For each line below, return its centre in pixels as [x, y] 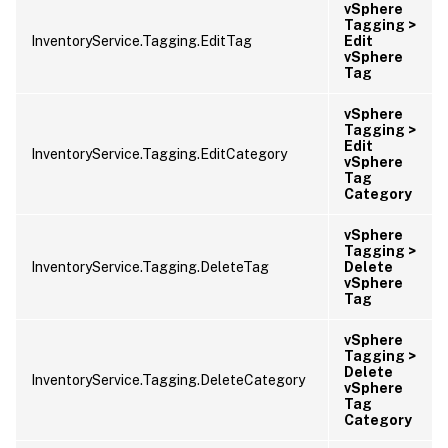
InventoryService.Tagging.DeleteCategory [168, 379]
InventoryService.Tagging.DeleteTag [150, 266]
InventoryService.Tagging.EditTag [141, 40]
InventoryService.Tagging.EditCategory [159, 153]
